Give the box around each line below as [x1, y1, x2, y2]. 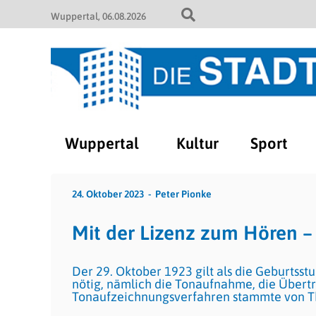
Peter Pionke [155, 188, 212, 200]
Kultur [176, 134, 219, 152]
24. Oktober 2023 [72, 188, 144, 200]
